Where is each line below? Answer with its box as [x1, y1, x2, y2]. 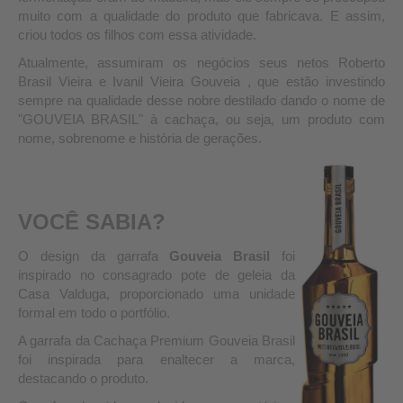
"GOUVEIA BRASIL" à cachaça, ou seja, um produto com [18, 112, 385, 128]
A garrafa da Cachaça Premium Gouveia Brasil [18, 333, 295, 349]
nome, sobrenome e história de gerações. [18, 130, 262, 147]
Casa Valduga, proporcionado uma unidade [18, 286, 295, 302]
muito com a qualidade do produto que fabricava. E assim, [18, 8, 385, 24]
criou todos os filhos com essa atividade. [18, 27, 256, 43]
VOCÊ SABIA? [18, 210, 166, 235]
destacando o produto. [18, 371, 148, 387]
